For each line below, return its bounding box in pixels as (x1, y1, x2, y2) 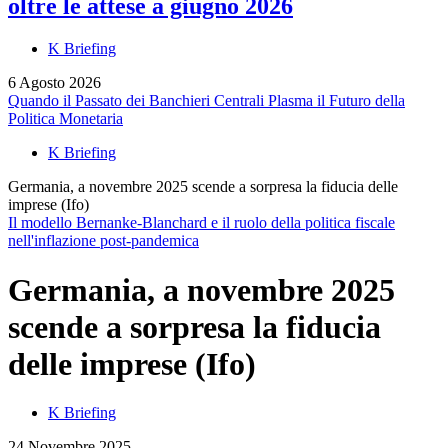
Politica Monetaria (8, 110, 123, 128)
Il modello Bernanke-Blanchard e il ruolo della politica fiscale (8, 214, 395, 232)
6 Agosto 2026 (8, 74, 101, 92)
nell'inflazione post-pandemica (8, 232, 199, 250)
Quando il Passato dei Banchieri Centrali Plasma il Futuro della (8, 92, 405, 110)
